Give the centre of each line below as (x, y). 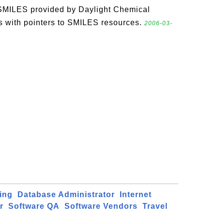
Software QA (34, 206)
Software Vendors (101, 206)
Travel (155, 206)
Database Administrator (66, 194)
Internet (136, 194)
